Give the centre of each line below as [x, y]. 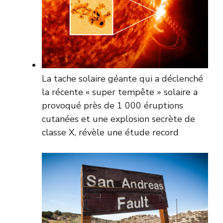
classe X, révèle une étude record [110, 132]
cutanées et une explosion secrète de [118, 119]
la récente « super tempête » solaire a [120, 92]
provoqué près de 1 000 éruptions [112, 105]
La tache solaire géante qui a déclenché [122, 78]
